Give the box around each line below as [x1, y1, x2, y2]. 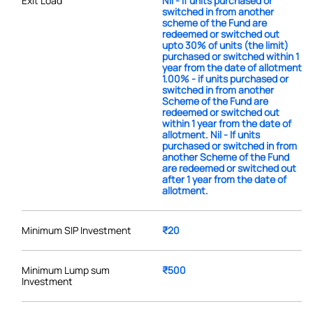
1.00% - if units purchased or [161, 71, 289, 85]
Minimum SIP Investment [22, 223, 131, 237]
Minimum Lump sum [22, 263, 110, 277]
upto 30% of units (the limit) [161, 38, 289, 52]
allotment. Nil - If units [161, 127, 260, 141]
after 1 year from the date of [161, 172, 286, 186]
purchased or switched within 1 [161, 49, 299, 63]
